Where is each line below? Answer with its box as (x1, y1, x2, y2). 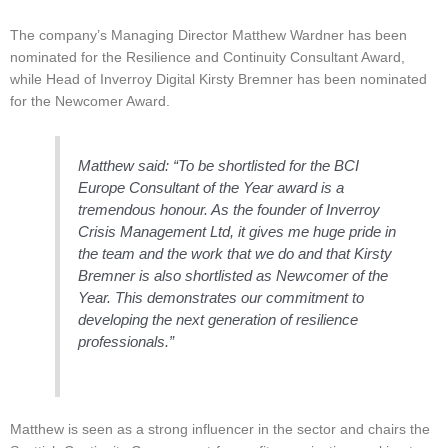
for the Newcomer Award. (10, 93, 170, 109)
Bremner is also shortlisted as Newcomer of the (78, 266, 389, 284)
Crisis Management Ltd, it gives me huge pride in (78, 222, 397, 240)
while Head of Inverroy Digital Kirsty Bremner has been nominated (10, 71, 427, 87)
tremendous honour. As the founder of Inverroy (78, 200, 381, 218)
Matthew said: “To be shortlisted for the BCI (78, 156, 360, 174)
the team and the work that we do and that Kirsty (78, 244, 393, 262)
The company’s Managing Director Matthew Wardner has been (10, 27, 407, 43)
